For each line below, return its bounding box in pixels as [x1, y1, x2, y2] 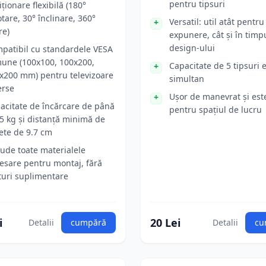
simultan [169, 73, 204, 84]
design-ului [169, 42, 215, 53]
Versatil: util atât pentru [169, 16, 264, 27]
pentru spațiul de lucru [169, 104, 262, 115]
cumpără [71, 217, 106, 228]
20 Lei [150, 216, 180, 230]
